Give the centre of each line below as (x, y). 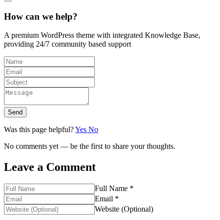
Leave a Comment (50, 167)
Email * (107, 199)
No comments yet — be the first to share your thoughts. (90, 146)
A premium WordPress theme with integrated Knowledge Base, (102, 35)
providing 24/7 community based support (68, 44)
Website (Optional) (124, 209)
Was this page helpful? (40, 130)
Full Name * (114, 189)
